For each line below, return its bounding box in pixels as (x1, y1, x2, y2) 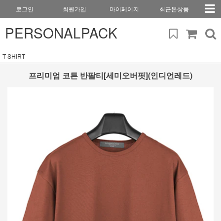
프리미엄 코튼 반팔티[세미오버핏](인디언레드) (29, 70, 192, 81)
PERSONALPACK (5, 23, 117, 42)
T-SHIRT (2, 52, 25, 60)
